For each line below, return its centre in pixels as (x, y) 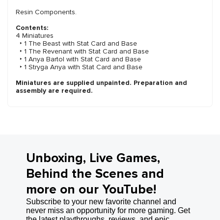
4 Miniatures (35, 36)
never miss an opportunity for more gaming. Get (108, 211)
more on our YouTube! (91, 190)
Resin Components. (46, 12)
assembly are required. (54, 91)
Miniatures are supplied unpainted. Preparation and (101, 83)
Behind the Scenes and (95, 174)
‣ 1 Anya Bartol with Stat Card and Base (78, 59)
